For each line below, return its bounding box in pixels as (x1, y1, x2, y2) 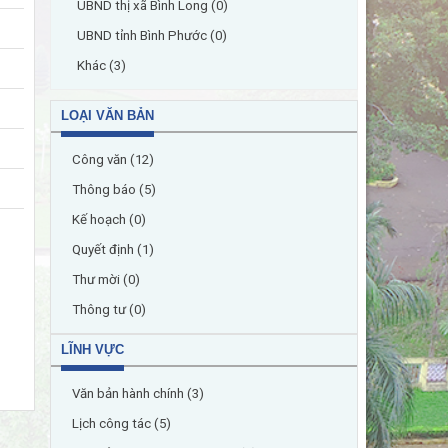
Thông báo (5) (72, 182, 156, 197)
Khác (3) (77, 58, 126, 73)
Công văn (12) (72, 152, 154, 167)
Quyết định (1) (72, 242, 154, 257)
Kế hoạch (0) (72, 212, 146, 227)
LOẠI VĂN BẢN (61, 108, 154, 123)
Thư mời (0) (72, 272, 140, 287)
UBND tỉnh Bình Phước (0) (77, 28, 227, 43)
